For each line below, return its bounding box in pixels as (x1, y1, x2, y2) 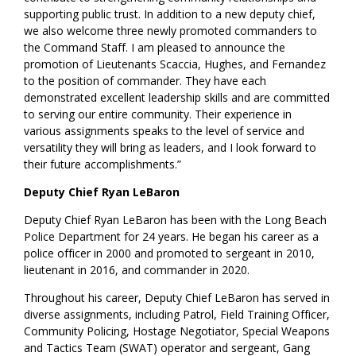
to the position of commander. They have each (24, 73, 267, 89)
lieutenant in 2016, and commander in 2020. (24, 262, 250, 278)
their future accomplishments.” (24, 157, 182, 172)
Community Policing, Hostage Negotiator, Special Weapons (24, 323, 331, 339)
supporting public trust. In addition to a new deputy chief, (24, 6, 316, 22)
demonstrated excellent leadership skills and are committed (24, 90, 331, 106)
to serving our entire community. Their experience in (24, 106, 292, 122)
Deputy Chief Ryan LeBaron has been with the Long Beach (24, 212, 327, 228)
